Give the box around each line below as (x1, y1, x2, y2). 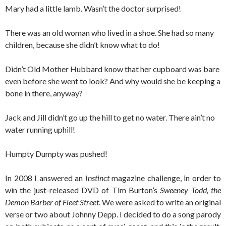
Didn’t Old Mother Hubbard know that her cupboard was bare (5, 64, 219, 74)
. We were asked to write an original (99, 197, 221, 207)
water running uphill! (5, 125, 75, 134)
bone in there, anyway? (5, 88, 83, 98)
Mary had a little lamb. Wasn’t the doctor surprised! (5, 4, 181, 13)
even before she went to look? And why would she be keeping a (5, 76, 220, 86)
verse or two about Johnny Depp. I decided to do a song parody (5, 209, 221, 219)
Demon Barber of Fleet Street (5, 197, 99, 207)
